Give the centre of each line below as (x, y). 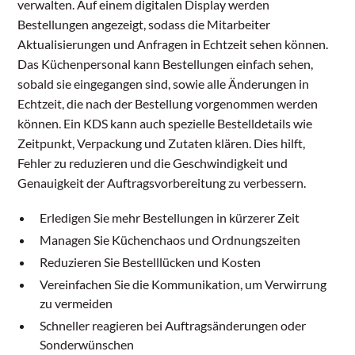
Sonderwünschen (87, 345)
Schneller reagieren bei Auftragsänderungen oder (173, 326)
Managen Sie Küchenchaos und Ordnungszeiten (170, 240)
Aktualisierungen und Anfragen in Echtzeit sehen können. (173, 44)
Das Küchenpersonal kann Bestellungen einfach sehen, (166, 64)
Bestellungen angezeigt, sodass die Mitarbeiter (144, 25)
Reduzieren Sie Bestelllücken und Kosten (151, 262)
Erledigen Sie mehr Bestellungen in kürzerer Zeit (170, 218)
